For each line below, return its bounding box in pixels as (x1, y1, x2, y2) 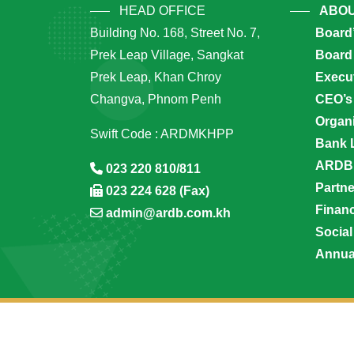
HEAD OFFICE (119, 4, 205, 17)
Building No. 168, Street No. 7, (90, 26, 260, 40)
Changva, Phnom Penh (90, 92, 221, 106)
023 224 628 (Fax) (106, 184, 209, 198)
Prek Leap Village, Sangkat (90, 48, 243, 62)
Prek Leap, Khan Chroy (90, 70, 221, 84)
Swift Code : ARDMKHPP (90, 127, 234, 141)
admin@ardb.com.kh (106, 206, 231, 220)
